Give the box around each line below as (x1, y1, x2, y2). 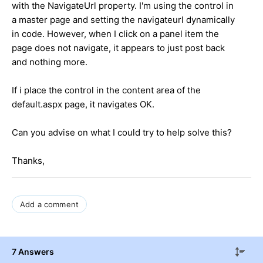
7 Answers (12, 246, 54, 257)
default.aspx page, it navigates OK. (12, 98, 154, 110)
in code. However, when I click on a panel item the (12, 28, 219, 39)
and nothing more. (12, 56, 87, 68)
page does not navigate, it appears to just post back (12, 42, 225, 53)
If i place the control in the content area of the (12, 84, 201, 96)
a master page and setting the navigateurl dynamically (12, 14, 235, 25)
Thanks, (12, 154, 45, 166)
